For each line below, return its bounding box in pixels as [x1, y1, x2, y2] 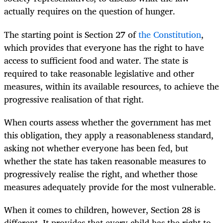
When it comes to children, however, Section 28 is [4, 202, 200, 217]
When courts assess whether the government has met [4, 114, 211, 129]
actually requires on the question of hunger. [4, 3, 175, 19]
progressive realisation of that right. [4, 91, 144, 107]
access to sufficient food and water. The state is [4, 52, 188, 68]
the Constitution [136, 26, 201, 42]
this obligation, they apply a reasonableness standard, [4, 127, 214, 142]
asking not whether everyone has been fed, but [4, 140, 188, 155]
